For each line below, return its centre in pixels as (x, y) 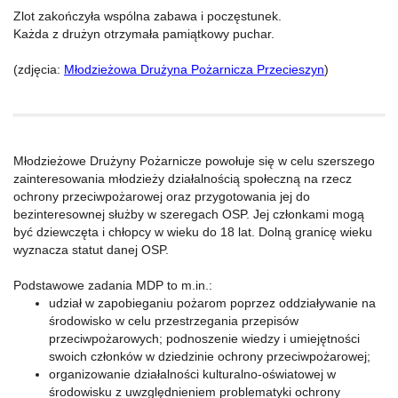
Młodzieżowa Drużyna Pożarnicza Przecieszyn (194, 69)
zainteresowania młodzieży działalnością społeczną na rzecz (183, 179)
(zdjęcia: (39, 69)
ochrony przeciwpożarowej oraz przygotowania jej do (162, 196)
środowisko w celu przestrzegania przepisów (174, 321)
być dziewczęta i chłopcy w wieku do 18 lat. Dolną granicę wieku (193, 232)
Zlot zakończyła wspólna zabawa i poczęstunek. (147, 16)
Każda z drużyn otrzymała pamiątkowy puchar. (144, 34)
